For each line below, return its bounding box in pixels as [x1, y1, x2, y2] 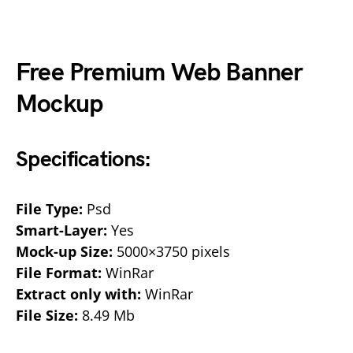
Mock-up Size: [16, 241, 113, 261]
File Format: [16, 262, 102, 282]
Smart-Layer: [16, 220, 107, 240]
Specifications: [16, 146, 151, 173]
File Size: [16, 305, 78, 325]
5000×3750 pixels [113, 241, 230, 261]
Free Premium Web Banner [16, 57, 303, 88]
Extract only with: [16, 284, 141, 303]
